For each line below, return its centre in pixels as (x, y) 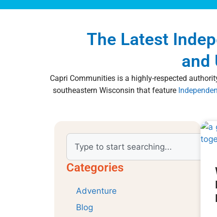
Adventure (96, 191)
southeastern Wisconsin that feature (116, 90)
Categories (95, 168)
